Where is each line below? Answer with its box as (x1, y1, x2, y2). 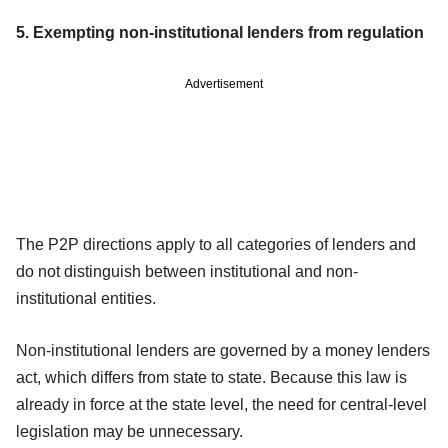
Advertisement (185, 76, 263, 91)
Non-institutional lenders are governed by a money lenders (16, 341, 430, 359)
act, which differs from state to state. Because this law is (16, 368, 407, 386)
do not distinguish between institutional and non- (16, 262, 358, 280)
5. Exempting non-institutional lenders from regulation (16, 23, 424, 41)
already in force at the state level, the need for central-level (16, 395, 427, 413)
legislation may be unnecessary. (16, 422, 243, 440)
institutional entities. (16, 289, 156, 307)
